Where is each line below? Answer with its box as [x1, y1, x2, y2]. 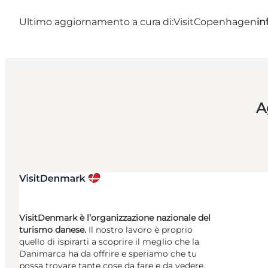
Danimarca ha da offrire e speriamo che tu [19, 248, 197, 260]
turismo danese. [19, 224, 86, 236]
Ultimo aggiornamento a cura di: [19, 16, 173, 28]
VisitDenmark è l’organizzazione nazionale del [19, 212, 211, 224]
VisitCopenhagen [173, 16, 257, 28]
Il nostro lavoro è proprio [86, 224, 193, 236]
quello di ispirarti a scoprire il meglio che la [19, 236, 199, 248]
